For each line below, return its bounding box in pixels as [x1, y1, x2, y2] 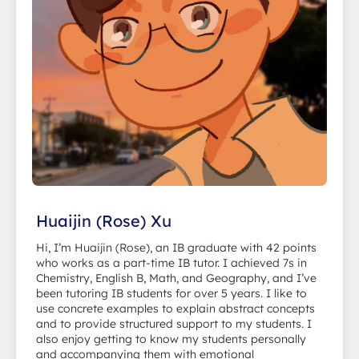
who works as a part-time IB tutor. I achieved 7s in [36, 255, 307, 270]
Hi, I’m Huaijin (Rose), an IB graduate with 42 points [36, 240, 317, 255]
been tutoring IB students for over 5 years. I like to [36, 285, 307, 301]
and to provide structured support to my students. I [36, 316, 312, 331]
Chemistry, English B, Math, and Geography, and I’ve [36, 270, 317, 285]
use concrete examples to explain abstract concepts [36, 301, 315, 316]
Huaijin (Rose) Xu [36, 210, 171, 231]
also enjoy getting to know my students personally [36, 331, 306, 346]
